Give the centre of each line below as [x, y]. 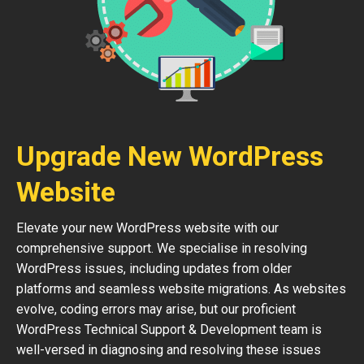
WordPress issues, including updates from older [154, 269]
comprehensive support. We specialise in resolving [162, 248]
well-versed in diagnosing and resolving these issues [169, 350]
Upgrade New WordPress [170, 156]
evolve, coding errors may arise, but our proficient [156, 309]
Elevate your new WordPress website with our [147, 228]
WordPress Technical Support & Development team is [169, 329]
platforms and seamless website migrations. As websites [181, 289]
